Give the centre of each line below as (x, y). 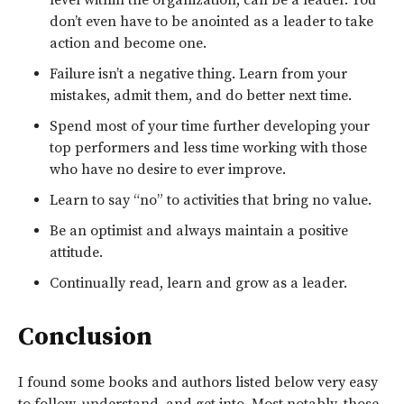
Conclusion (85, 336)
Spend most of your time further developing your (210, 126)
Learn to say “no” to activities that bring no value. (211, 200)
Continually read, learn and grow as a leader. (198, 283)
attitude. (76, 252)
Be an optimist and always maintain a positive (199, 230)
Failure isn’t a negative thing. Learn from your (198, 73)
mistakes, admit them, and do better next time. (201, 95)
